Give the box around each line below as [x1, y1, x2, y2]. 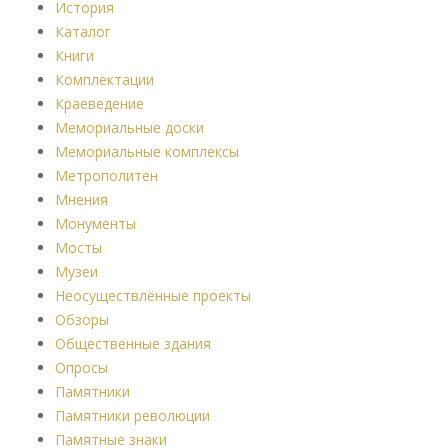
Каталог [55, 21, 111, 41]
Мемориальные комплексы [55, 141, 239, 161]
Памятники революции [55, 405, 210, 425]
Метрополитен [55, 165, 158, 185]
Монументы [55, 213, 136, 233]
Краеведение [55, 93, 144, 113]
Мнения [55, 189, 108, 209]
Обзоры [55, 309, 109, 329]
